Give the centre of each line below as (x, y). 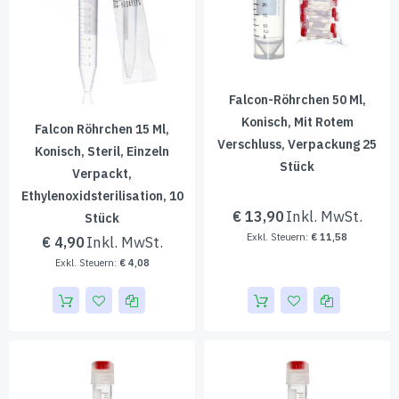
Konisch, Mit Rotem (297, 122)
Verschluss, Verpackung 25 (297, 144)
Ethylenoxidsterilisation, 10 (102, 196)
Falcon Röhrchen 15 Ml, (102, 129)
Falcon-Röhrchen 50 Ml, (297, 100)
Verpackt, (102, 174)
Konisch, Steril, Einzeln (102, 151)
